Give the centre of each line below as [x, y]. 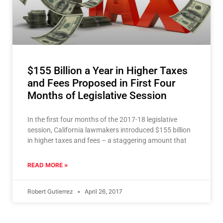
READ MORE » [48, 165]
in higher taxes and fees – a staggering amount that [107, 140]
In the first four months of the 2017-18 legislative [102, 119]
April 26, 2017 [103, 191]
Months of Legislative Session [97, 95]
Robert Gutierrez [51, 191]
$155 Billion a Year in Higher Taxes [108, 70]
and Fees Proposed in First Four [101, 83]
